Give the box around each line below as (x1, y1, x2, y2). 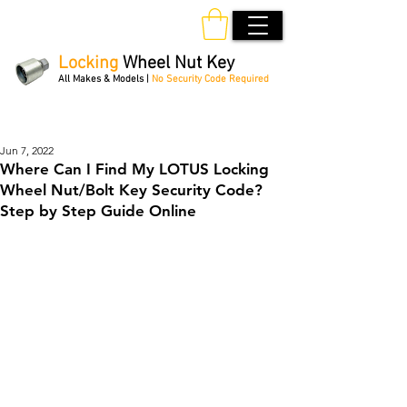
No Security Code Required (152, 73, 269, 85)
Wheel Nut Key (122, 52, 234, 74)
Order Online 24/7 (96, 105, 194, 122)
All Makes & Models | (58, 73, 152, 85)
